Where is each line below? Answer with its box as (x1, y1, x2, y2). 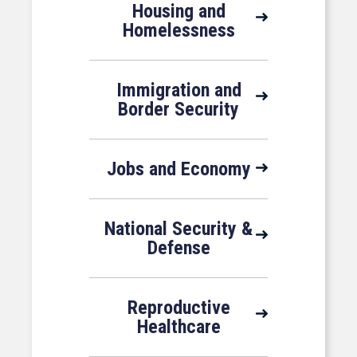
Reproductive (127, 296, 230, 319)
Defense (147, 237, 210, 259)
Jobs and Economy (106, 158, 251, 180)
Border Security (118, 98, 239, 120)
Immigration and (116, 79, 241, 101)
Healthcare (136, 316, 221, 338)
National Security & (104, 218, 253, 240)
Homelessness (122, 19, 235, 41)
